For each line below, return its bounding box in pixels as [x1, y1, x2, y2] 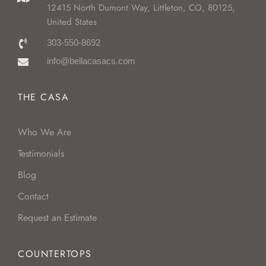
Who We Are [18, 125, 71, 140]
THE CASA [18, 90, 69, 104]
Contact [18, 189, 49, 204]
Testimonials [18, 147, 64, 161]
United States [46, 15, 97, 29]
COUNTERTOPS [18, 247, 92, 261]
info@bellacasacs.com [46, 56, 135, 66]
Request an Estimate [18, 211, 97, 225]
